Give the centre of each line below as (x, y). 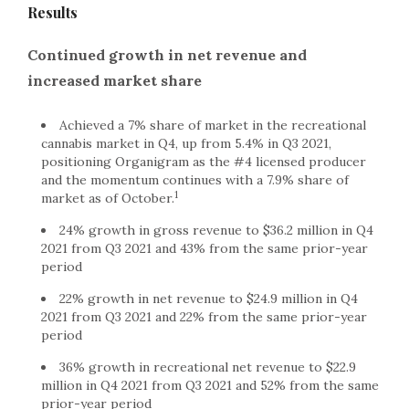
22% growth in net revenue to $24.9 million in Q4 (209, 299)
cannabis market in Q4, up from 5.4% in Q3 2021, (186, 143)
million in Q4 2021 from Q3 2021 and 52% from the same (210, 385)
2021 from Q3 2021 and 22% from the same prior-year (204, 317)
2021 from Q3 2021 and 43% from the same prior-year (204, 248)
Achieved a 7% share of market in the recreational (213, 125)
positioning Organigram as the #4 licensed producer (204, 162)
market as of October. (108, 198)
